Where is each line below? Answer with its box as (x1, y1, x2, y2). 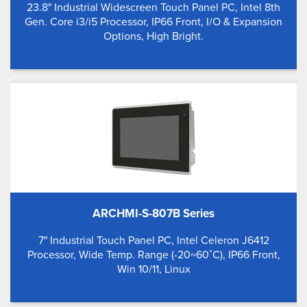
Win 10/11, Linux (116, 261, 191, 277)
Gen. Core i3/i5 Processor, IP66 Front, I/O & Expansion (25, 14, 282, 29)
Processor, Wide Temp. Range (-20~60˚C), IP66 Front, (27, 247, 280, 262)
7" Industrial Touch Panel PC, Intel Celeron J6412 (38, 232, 269, 248)
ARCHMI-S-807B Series (93, 205, 214, 222)
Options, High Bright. (103, 28, 204, 44)
